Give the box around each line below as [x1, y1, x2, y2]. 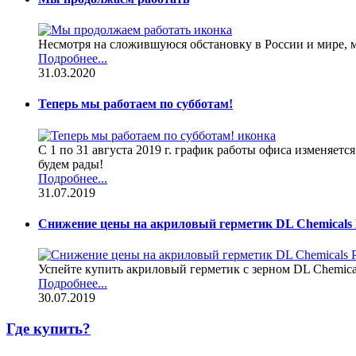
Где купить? [6, 319, 91, 337]
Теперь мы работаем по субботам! [38, 97, 233, 111]
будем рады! [38, 157, 103, 171]
